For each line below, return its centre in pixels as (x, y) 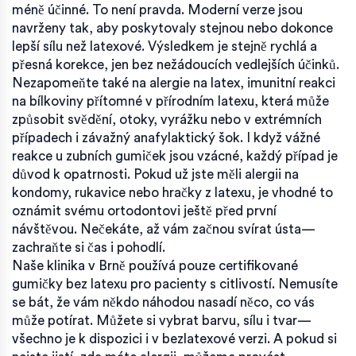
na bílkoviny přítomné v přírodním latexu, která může (170, 101)
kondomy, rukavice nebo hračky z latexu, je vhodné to (172, 192)
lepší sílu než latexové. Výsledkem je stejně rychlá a (164, 46)
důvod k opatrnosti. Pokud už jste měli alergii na (155, 174)
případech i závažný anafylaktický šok (126, 137)
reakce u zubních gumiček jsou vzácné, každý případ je (175, 156)
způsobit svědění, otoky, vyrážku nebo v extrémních (167, 119)
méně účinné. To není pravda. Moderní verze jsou (157, 10)
